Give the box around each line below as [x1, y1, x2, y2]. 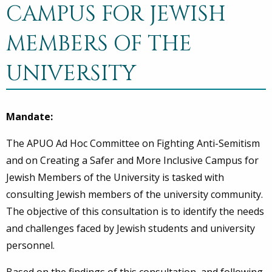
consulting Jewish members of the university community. [6, 188, 263, 202]
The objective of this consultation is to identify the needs [6, 205, 264, 219]
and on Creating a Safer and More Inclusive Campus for [6, 154, 259, 168]
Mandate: [6, 110, 53, 124]
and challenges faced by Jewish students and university [6, 222, 255, 236]
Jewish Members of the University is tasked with [6, 171, 224, 185]
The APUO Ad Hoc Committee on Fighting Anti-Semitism [6, 137, 260, 151]
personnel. [6, 239, 55, 253]
